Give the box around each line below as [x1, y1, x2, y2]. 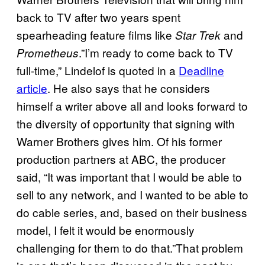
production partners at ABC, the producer [17, 151, 225, 167]
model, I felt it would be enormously [17, 222, 195, 238]
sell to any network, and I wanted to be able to [17, 186, 248, 203]
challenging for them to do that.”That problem [17, 240, 243, 256]
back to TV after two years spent [17, 9, 180, 25]
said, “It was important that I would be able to [17, 169, 242, 185]
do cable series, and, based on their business [17, 204, 247, 221]
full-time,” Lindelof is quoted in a [17, 62, 179, 79]
